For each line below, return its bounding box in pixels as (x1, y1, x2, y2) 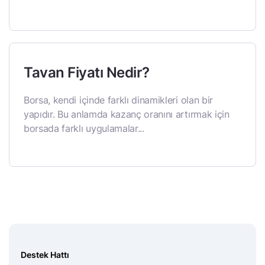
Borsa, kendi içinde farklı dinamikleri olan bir (24, 94, 213, 106)
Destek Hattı (21, 250, 69, 260)
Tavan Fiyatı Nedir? (24, 64, 150, 81)
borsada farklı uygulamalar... (24, 122, 144, 134)
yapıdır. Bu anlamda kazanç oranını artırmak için (24, 108, 230, 120)
